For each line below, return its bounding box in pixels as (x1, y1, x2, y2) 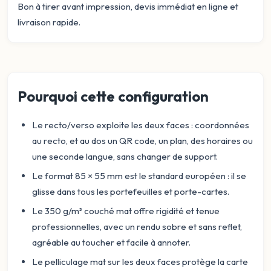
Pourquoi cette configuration (18, 87, 209, 105)
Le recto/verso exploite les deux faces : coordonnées (32, 119, 249, 131)
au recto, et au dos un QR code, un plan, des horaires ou (32, 135, 253, 146)
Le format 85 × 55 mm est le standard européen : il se (32, 170, 246, 181)
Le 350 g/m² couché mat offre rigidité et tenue (32, 205, 220, 217)
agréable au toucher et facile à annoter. (32, 237, 191, 248)
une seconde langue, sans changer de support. (32, 151, 218, 162)
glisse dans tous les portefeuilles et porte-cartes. (32, 186, 229, 197)
